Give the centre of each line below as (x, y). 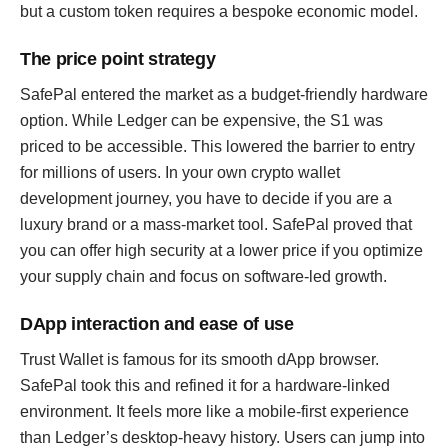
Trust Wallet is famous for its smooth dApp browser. (199, 359)
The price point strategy (118, 59)
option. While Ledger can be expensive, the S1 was (201, 120)
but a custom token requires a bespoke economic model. (219, 11)
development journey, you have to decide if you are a (206, 198)
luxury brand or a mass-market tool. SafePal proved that (216, 224)
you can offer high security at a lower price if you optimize (221, 250)
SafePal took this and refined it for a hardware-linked (205, 385)
